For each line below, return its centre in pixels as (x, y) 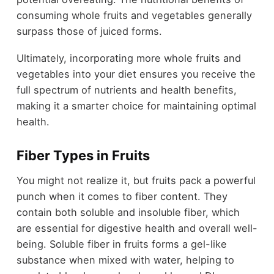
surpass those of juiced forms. (89, 31)
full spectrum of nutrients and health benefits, (126, 90)
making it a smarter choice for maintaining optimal (136, 106)
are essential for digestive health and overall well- (137, 228)
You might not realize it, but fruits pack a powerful (136, 180)
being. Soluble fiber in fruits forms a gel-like (121, 244)
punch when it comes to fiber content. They (122, 196)
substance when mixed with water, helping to (125, 260)
